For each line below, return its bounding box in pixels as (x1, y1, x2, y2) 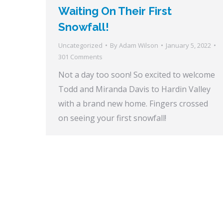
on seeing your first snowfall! (58, 112, 166, 123)
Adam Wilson (119, 40, 158, 50)
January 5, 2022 (166, 40, 211, 50)
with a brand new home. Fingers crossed (58, 98, 208, 109)
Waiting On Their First (58, 4, 172, 17)
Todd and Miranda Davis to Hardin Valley (58, 83, 211, 95)
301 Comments (58, 52, 103, 61)
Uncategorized (58, 40, 103, 50)
